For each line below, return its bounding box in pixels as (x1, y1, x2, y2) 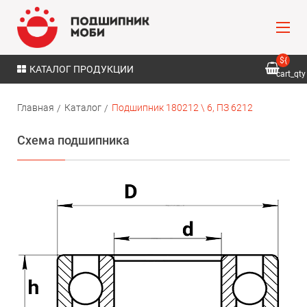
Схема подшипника (17, 133, 130, 147)
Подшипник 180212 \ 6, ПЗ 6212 (112, 102, 253, 113)
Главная (17, 102, 54, 113)
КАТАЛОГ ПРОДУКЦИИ (29, 64, 134, 75)
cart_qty (276, 69, 306, 79)
